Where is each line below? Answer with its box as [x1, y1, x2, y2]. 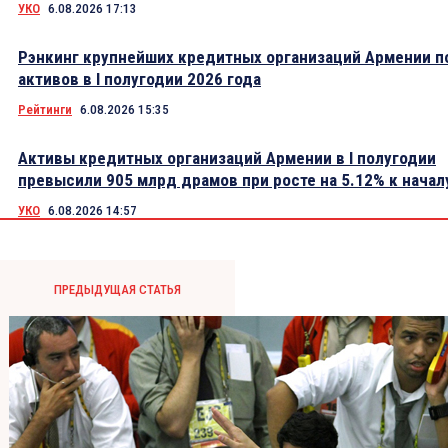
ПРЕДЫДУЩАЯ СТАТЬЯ [53, 282, 181, 298]
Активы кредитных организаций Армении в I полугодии [18, 148, 436, 169]
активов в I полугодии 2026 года [18, 69, 261, 90]
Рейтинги [18, 102, 72, 118]
